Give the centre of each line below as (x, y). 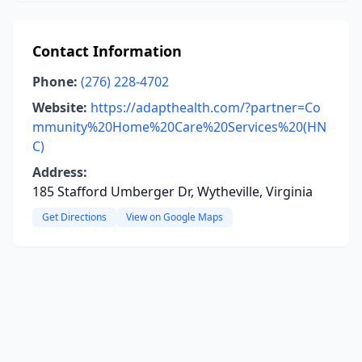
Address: (60, 172)
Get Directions (74, 217)
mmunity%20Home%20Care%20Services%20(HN (179, 127)
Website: (60, 107)
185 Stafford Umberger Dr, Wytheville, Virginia (173, 192)
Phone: (55, 82)
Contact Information (107, 51)
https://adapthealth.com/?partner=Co (206, 107)
